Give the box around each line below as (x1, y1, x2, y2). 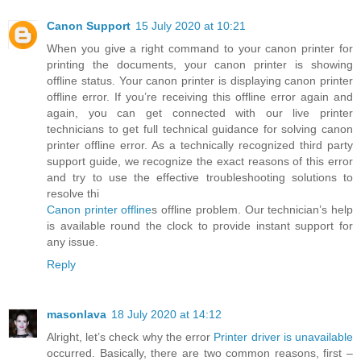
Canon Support (47, 19, 131, 32)
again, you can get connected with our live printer (47, 106, 353, 119)
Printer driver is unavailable (214, 330, 354, 343)
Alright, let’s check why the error (47, 330, 214, 343)
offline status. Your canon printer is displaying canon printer (47, 73, 353, 87)
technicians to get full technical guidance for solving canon (47, 122, 353, 135)
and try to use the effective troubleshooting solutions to (47, 170, 353, 184)
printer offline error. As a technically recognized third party (47, 138, 353, 151)
